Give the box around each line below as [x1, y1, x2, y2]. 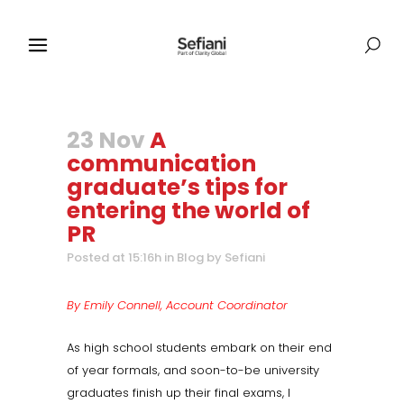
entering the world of [67, 195, 310, 226]
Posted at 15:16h [67, 249, 161, 266]
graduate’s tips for [67, 171, 288, 203]
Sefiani [225, 249, 265, 266]
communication [67, 148, 256, 179]
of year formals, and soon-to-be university [67, 362, 319, 379]
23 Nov [67, 124, 145, 156]
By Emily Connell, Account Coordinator [67, 297, 288, 314]
